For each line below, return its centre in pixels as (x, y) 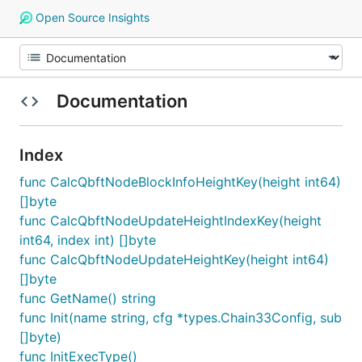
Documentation (122, 101)
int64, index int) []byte (88, 240)
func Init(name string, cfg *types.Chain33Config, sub (181, 318)
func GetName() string (88, 298)
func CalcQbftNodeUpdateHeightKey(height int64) (174, 259)
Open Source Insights (90, 17)
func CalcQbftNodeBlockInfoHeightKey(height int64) (180, 182)
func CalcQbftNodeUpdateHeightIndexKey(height (170, 221)
